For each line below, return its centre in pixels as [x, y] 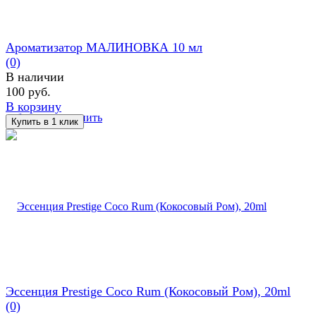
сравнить [80, 117]
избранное [31, 117]
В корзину [34, 106]
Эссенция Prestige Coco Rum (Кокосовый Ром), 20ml [148, 291]
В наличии [35, 77]
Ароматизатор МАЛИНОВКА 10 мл [104, 47]
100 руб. [28, 91]
